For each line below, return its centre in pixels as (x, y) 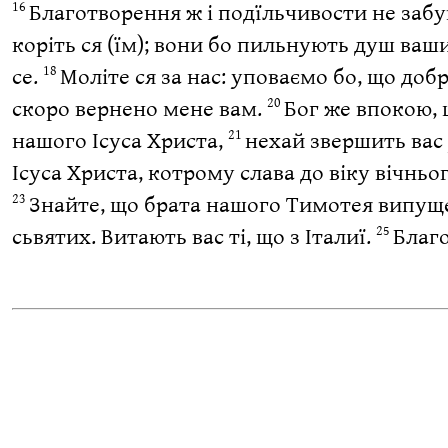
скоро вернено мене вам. (139, 108)
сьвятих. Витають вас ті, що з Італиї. (193, 236)
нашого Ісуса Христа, (119, 140)
